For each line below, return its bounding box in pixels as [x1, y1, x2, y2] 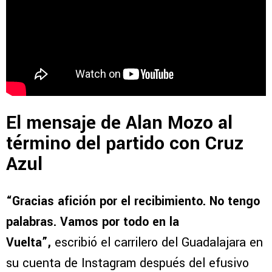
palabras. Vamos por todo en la [6, 212, 179, 231]
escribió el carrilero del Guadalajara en [51, 233, 263, 251]
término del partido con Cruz [6, 130, 243, 157]
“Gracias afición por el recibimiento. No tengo [6, 192, 260, 210]
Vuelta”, [6, 233, 51, 251]
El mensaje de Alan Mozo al [6, 109, 233, 136]
